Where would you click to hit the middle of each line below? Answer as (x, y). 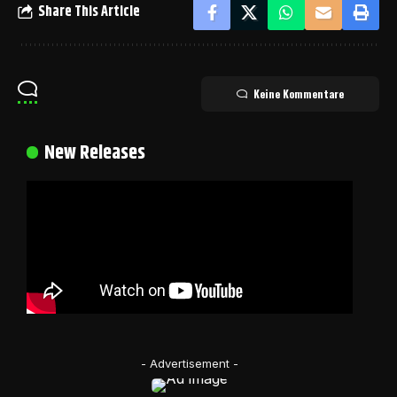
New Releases (95, 153)
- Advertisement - (190, 363)
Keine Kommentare (299, 93)
